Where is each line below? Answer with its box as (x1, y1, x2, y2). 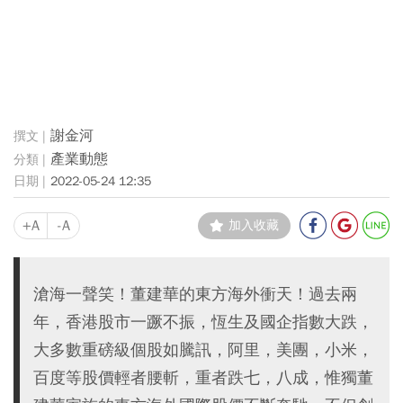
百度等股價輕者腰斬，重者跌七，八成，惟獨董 (33, 366, 373, 388)
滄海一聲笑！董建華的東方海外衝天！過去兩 (33, 282, 357, 304)
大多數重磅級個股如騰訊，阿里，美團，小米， (33, 338, 373, 360)
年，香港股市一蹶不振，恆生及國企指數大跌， (33, 310, 373, 332)
